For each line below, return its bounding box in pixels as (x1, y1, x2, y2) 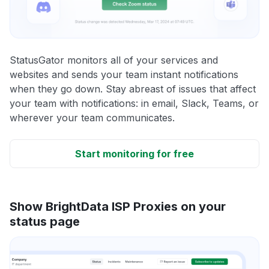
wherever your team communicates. (10, 111, 175, 124)
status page (10, 214, 80, 229)
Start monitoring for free (75, 147, 194, 160)
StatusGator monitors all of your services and (10, 53, 218, 66)
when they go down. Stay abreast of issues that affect (10, 82, 256, 95)
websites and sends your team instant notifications (10, 68, 238, 80)
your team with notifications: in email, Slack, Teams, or (10, 97, 259, 109)
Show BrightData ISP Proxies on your (10, 199, 226, 214)
